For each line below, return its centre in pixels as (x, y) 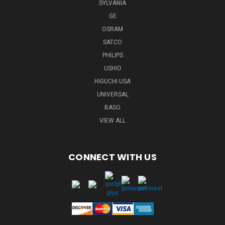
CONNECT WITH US (113, 157)
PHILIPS (113, 55)
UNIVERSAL (113, 94)
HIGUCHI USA (113, 81)
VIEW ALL (113, 120)
